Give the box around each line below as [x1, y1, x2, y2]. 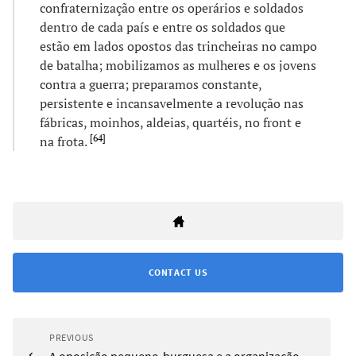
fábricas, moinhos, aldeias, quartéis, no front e [40, 113, 301, 131]
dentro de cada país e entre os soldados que [40, 17, 285, 36]
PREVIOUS [49, 331, 94, 343]
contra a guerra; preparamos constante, [40, 75, 261, 93]
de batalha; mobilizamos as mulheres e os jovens [40, 56, 316, 74]
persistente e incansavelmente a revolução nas [40, 94, 304, 112]
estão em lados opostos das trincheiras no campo [40, 37, 317, 55]
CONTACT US [148, 265, 208, 278]
